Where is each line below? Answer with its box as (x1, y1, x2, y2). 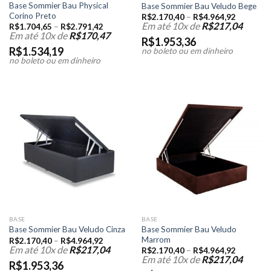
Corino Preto (8, 10, 56, 21)
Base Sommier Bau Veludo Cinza (8, 224, 125, 235)
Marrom (141, 234, 171, 244)
